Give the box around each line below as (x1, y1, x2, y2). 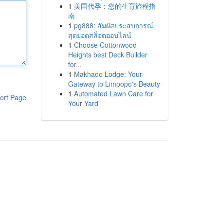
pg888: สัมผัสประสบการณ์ (73, 20, 153, 30)
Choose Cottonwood (73, 40, 137, 50)
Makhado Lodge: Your (73, 69, 142, 79)
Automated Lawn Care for (73, 89, 153, 98)
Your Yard (68, 98, 98, 108)
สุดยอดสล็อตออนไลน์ (68, 30, 131, 40)
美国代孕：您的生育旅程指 (73, 1, 156, 11)
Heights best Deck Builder (68, 50, 147, 59)
